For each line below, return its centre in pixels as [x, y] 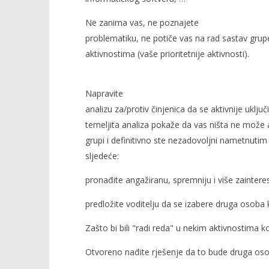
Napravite [104, 93]
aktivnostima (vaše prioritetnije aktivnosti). [167, 54]
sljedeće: [102, 156]
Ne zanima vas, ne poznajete [142, 23]
